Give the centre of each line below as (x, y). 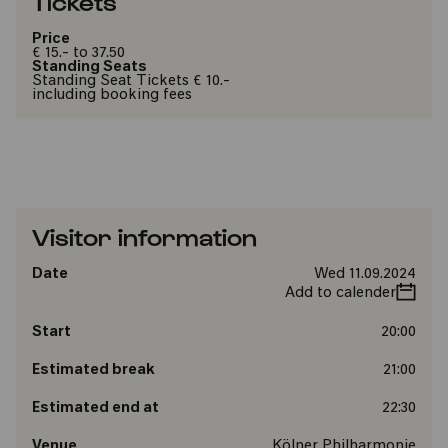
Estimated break (93, 370)
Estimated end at (95, 408)
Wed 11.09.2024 (364, 274)
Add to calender (340, 293)
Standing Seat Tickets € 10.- (131, 81)
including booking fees (112, 95)
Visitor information (144, 236)
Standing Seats (89, 67)
